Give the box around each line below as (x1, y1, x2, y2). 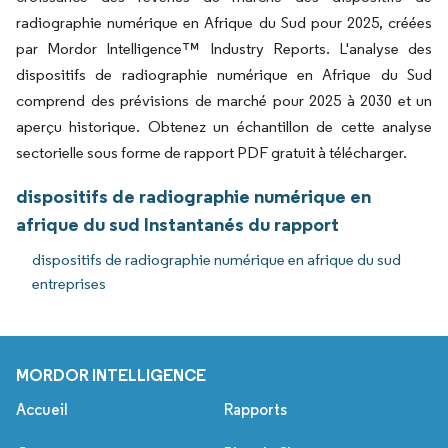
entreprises (32, 273, 106, 293)
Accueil (16, 399, 68, 419)
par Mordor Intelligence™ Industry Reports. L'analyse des (16, 38, 432, 58)
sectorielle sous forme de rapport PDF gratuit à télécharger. (16, 142, 407, 162)
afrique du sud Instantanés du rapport (16, 211, 339, 236)
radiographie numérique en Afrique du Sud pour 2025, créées (16, 12, 432, 32)
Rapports (224, 399, 287, 419)
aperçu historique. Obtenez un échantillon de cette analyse (16, 116, 432, 136)
